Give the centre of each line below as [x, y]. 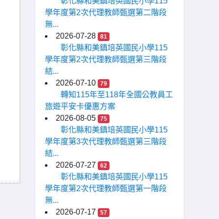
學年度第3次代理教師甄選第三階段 [106, 142]
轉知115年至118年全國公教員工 [117, 95]
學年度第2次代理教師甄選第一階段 [106, 188]
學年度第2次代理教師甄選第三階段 [106, 59]
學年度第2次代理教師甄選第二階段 [106, 12]
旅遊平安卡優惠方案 [80, 106]
